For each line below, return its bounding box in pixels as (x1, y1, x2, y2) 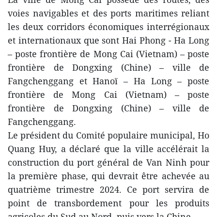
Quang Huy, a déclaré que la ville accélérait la (8, 143, 209, 155)
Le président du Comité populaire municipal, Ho (8, 129, 209, 141)
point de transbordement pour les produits (8, 197, 209, 209)
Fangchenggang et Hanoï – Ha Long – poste (8, 75, 209, 87)
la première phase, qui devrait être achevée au (8, 170, 209, 182)
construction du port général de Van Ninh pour (8, 156, 209, 168)
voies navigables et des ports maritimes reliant (8, 7, 209, 19)
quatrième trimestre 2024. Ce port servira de (8, 184, 209, 195)
